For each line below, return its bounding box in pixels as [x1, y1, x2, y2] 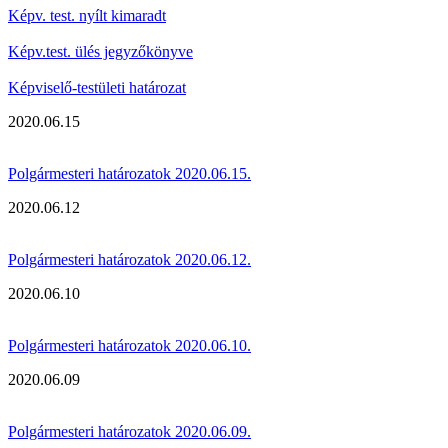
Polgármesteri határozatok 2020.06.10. [8, 336, 251, 354]
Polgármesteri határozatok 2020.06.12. [8, 250, 251, 268]
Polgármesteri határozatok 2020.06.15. [8, 164, 251, 182]
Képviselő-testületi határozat [8, 78, 186, 96]
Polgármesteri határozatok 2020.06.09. [8, 422, 251, 440]
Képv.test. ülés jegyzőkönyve [8, 42, 193, 60]
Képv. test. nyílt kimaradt [8, 6, 166, 24]
